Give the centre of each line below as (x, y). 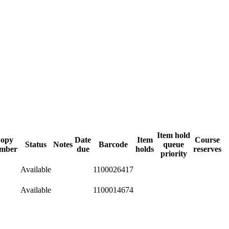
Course (207, 140)
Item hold (174, 135)
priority (174, 153)
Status (36, 144)
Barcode (113, 144)
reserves (207, 149)
